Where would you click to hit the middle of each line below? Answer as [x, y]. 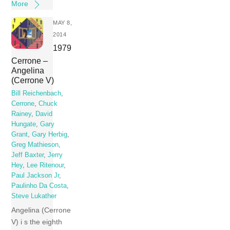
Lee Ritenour [45, 166]
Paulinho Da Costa [39, 186]
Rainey [22, 114]
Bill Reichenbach [36, 94]
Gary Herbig [50, 135]
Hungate [24, 124]
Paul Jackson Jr [35, 176]
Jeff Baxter [28, 155]
